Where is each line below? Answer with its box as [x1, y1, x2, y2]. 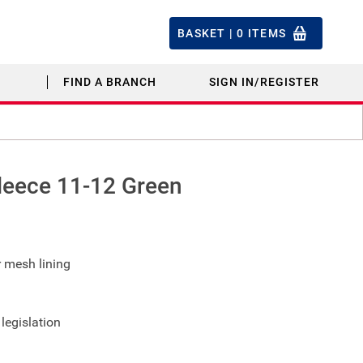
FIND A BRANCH [63, 75, 156, 88]
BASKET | [177, 26, 237, 40]
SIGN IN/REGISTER [209, 75, 319, 88]
